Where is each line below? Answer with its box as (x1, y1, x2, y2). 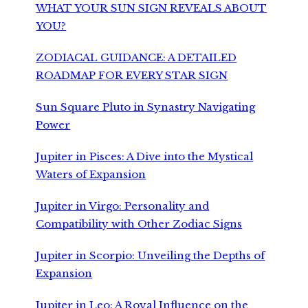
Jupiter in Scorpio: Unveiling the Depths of (36, 248, 265, 262)
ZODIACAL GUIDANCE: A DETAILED (36, 50, 237, 64)
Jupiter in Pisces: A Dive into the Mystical (36, 149, 254, 163)
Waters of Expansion (36, 167, 146, 181)
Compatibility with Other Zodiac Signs (36, 217, 243, 230)
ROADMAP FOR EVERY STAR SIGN (36, 68, 228, 82)
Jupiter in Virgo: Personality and (36, 199, 210, 212)
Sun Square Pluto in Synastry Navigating (36, 100, 256, 113)
